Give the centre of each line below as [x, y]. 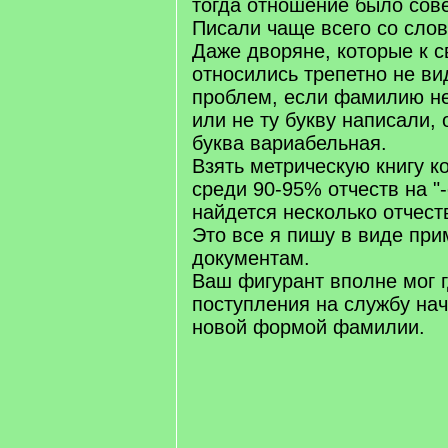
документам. [251, 258]
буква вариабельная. [289, 143]
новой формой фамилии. [308, 327]
